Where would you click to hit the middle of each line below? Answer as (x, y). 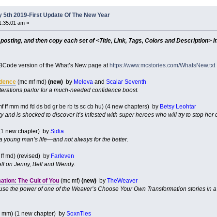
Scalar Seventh (126, 82)
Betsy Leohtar (178, 106)
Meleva (83, 82)
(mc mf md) (32, 82)
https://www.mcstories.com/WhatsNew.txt (162, 65)
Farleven (62, 156)
